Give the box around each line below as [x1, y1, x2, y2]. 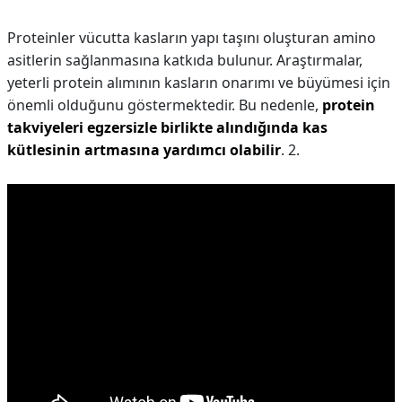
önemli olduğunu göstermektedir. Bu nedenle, [7, 95, 322, 115]
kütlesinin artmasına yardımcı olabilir [7, 140, 281, 160]
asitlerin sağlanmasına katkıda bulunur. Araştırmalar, [7, 50, 363, 70]
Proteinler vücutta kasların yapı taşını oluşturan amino [7, 28, 376, 48]
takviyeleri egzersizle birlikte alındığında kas [7, 118, 328, 137]
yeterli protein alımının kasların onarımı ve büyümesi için [7, 73, 390, 92]
